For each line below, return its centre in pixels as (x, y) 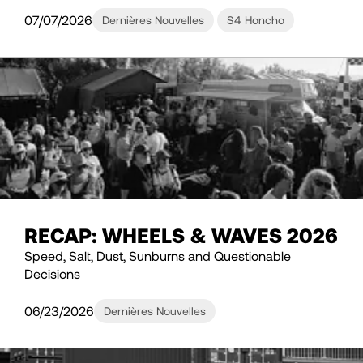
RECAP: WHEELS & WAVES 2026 (181, 235)
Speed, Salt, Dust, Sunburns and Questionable (158, 256)
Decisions (52, 274)
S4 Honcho (256, 20)
